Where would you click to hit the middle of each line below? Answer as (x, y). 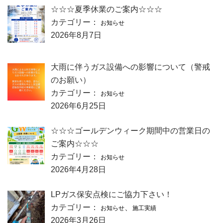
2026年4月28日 (78, 169)
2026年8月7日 (76, 35)
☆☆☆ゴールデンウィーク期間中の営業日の (130, 130)
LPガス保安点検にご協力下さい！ (111, 194)
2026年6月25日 (78, 106)
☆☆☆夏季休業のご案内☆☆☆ (107, 9)
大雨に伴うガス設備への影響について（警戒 (130, 67)
